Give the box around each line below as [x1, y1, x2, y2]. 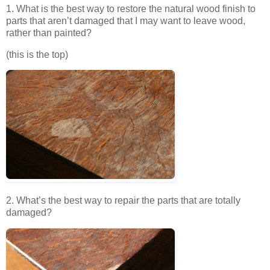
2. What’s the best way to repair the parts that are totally [6, 195, 240, 206]
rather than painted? [6, 27, 92, 38]
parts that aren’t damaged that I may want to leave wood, [6, 15, 245, 26]
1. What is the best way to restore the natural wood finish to [6, 3, 256, 14]
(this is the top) [6, 49, 68, 60]
